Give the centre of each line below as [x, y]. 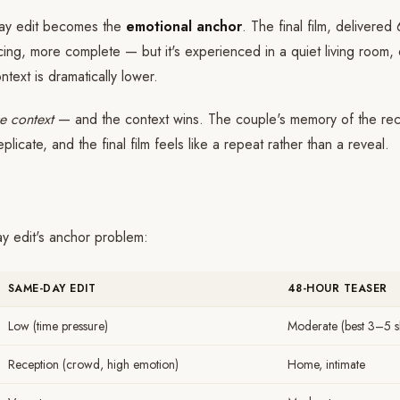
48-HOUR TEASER [337, 288]
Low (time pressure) [58, 326]
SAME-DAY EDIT [52, 288]
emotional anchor [184, 26]
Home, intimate [326, 364]
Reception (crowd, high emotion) [93, 364]
